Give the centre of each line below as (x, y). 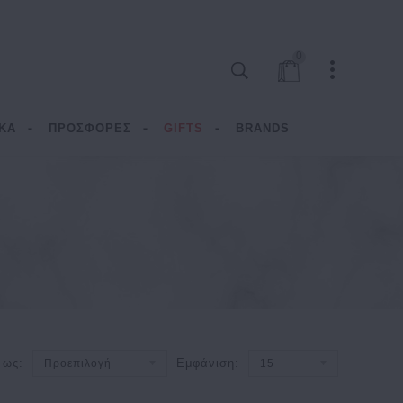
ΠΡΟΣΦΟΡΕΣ (90, 128)
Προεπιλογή (77, 363)
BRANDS (262, 128)
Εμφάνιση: (207, 363)
